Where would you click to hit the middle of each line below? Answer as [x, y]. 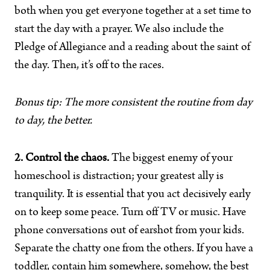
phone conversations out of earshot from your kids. [129, 231]
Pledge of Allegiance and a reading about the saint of [132, 48]
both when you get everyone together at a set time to [133, 11]
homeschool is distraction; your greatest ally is [119, 177]
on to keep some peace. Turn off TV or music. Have [130, 213]
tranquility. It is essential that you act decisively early [133, 195]
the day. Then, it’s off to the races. [89, 66]
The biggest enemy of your [171, 159]
